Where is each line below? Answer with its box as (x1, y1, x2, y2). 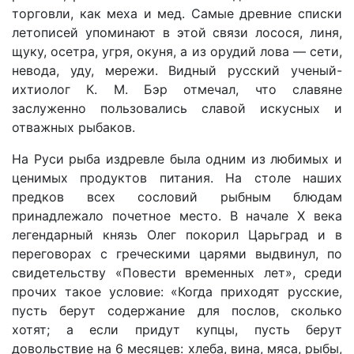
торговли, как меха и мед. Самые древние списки (12, 6, 342, 21)
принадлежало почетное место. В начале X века (12, 208, 342, 224)
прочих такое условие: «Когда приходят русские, (12, 284, 342, 299)
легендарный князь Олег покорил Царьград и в (12, 227, 342, 243)
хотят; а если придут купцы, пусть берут (12, 322, 342, 337)
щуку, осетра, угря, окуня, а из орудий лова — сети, (12, 43, 342, 59)
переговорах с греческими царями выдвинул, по (12, 246, 342, 262)
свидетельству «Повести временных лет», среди (12, 265, 342, 281)
